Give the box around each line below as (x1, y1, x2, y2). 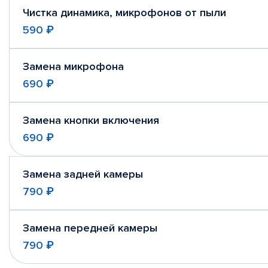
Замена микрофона (23, 60, 124, 73)
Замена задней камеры (23, 167, 143, 181)
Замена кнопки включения (23, 114, 159, 127)
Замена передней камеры (23, 221, 157, 234)
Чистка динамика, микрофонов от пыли (23, 6, 226, 19)
